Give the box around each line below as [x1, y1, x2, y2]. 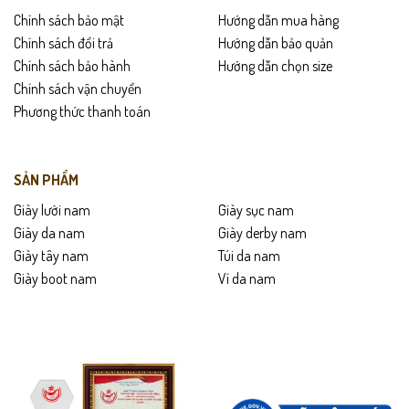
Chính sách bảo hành [14, 56, 131, 75]
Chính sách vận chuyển [14, 79, 142, 98]
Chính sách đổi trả [14, 33, 113, 52]
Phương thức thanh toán [14, 101, 151, 121]
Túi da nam [218, 246, 280, 266]
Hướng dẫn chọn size [218, 56, 332, 75]
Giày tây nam [14, 246, 89, 266]
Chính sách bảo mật [14, 10, 124, 29]
